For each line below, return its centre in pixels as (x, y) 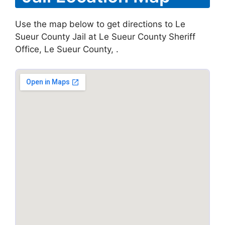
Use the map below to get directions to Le (100, 24)
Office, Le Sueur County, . (67, 49)
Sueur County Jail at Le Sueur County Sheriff (105, 37)
